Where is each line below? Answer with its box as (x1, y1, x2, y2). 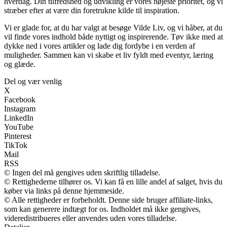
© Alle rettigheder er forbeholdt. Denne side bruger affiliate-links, (4, 196, 213, 205)
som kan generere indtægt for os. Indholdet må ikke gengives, (4, 205, 201, 214)
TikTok (4, 141, 27, 150)
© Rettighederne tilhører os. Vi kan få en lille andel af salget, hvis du (4, 177, 222, 186)
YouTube (4, 123, 33, 132)
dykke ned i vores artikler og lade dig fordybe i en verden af (4, 42, 195, 51)
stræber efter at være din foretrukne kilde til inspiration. (4, 6, 179, 15)
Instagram (4, 104, 35, 113)
